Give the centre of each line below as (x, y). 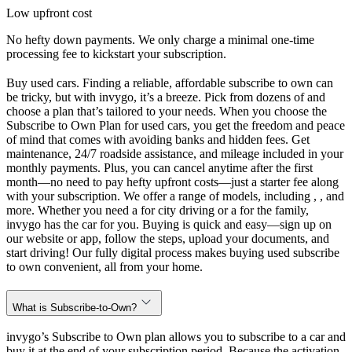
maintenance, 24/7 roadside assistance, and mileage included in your (175, 153)
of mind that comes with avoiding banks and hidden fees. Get (158, 139)
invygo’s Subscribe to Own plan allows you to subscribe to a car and (176, 337)
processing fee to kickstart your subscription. (116, 53)
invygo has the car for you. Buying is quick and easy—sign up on (169, 224)
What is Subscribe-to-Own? (75, 307)
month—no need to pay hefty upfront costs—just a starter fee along (172, 181)
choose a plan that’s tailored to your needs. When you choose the (167, 111)
